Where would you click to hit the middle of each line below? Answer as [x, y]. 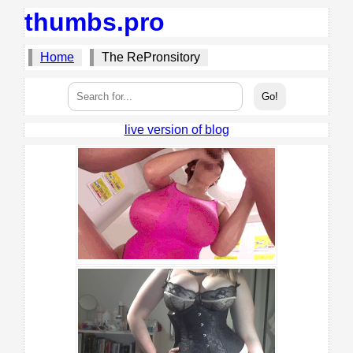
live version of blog [176, 130]
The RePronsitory [151, 57]
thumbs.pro [95, 22]
